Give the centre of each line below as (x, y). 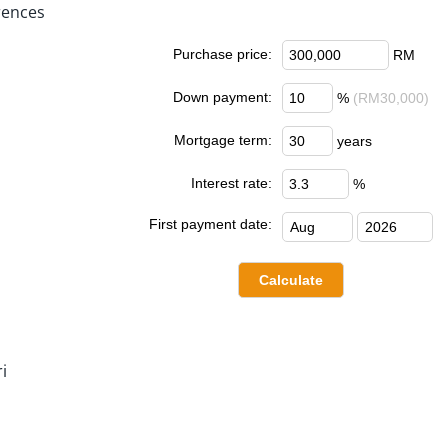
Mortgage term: (223, 139)
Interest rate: (231, 182)
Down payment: (222, 96)
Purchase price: (222, 53)
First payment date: (210, 223)
